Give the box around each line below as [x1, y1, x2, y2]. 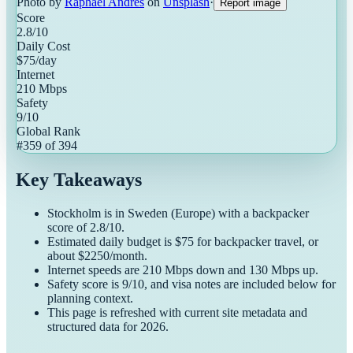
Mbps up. [268, 263, 318, 277]
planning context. [47, 292, 133, 306]
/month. [110, 249, 147, 263]
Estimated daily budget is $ [47, 235, 181, 249]
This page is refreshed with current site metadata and [47, 306, 307, 320]
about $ [47, 249, 84, 263]
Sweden [128, 206, 168, 221]
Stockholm [47, 206, 101, 221]
